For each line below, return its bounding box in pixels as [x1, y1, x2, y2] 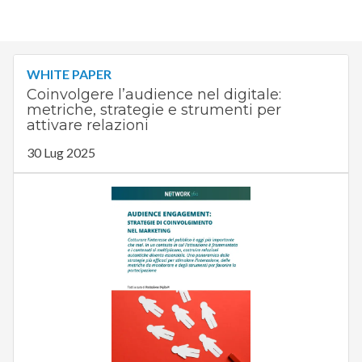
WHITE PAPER [26, 66, 112, 82]
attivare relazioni [26, 116, 149, 135]
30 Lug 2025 [26, 145, 95, 161]
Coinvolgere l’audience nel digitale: [26, 86, 281, 104]
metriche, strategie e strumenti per [26, 101, 281, 120]
